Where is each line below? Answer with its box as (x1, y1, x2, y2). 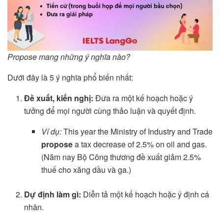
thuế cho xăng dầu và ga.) (41, 164, 131, 175)
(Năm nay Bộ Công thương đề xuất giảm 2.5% (41, 151, 201, 163)
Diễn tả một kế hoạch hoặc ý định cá (81, 188, 210, 200)
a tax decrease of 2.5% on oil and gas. (72, 138, 207, 150)
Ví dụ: (41, 125, 61, 137)
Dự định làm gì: (24, 188, 82, 200)
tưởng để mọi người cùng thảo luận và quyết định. (24, 105, 196, 116)
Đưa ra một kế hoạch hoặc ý (93, 92, 193, 104)
